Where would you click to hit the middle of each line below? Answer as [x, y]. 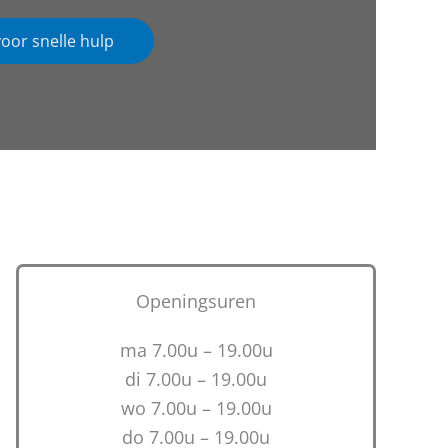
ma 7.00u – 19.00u [196, 350]
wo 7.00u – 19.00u [196, 408]
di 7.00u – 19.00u [196, 379]
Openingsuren [196, 301]
